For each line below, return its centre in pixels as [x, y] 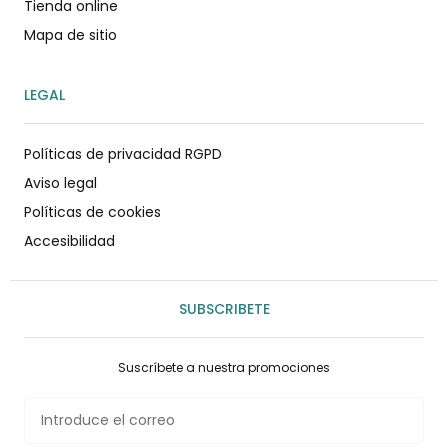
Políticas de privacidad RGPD [123, 153]
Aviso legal [60, 182]
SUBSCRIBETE [224, 308]
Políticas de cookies [92, 211]
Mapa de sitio [70, 34]
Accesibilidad [69, 240]
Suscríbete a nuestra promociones [224, 367]
